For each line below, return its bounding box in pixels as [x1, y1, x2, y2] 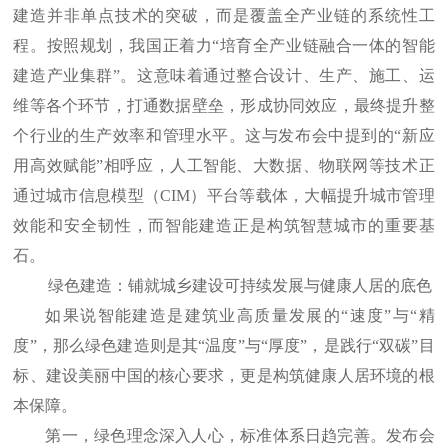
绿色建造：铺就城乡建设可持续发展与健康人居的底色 [48, 277, 432, 295]
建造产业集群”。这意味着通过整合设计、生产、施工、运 [13, 67, 435, 85]
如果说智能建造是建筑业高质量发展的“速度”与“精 [45, 307, 435, 325]
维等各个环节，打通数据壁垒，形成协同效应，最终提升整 [13, 97, 435, 115]
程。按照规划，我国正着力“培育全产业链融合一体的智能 [13, 37, 435, 55]
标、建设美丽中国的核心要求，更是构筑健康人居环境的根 [13, 367, 435, 385]
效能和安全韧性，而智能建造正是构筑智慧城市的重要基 [13, 217, 435, 235]
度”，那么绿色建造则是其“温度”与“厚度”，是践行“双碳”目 [13, 337, 435, 355]
